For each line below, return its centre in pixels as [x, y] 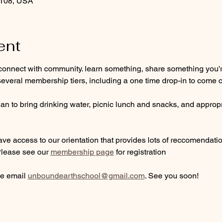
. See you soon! [171, 176]
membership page [82, 152]
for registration [140, 152]
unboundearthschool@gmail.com [86, 176]
